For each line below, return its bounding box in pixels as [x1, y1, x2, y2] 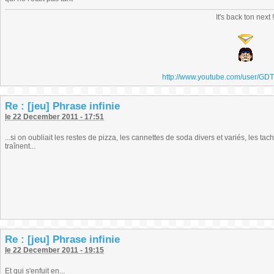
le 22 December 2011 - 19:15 [5, 246, 104, 254]
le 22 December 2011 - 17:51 [5, 113, 104, 121]
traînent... [5, 142, 35, 150]
